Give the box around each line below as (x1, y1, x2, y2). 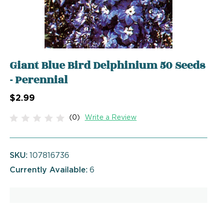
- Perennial (10, 72, 68, 88)
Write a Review (85, 115, 137, 121)
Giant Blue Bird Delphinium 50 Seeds (10, 57, 205, 74)
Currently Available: (10, 167, 88, 174)
